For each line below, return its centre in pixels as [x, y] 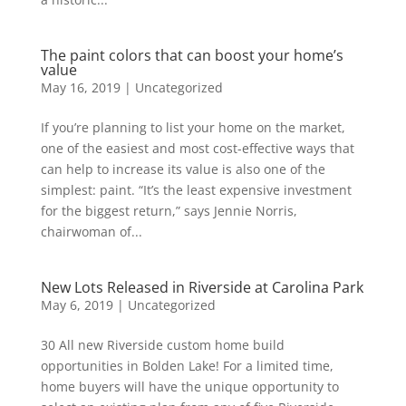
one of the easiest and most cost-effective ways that [197, 148]
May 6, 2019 [77, 305]
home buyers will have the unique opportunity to [189, 387]
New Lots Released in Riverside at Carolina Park [202, 287]
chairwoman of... [91, 232]
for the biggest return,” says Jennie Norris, [169, 211]
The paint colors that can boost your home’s [192, 55]
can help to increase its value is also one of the [183, 169]
